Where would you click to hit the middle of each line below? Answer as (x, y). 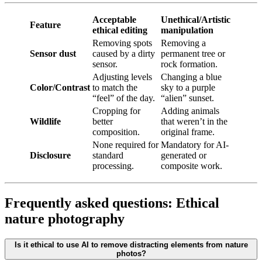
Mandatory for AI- (195, 145)
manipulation (187, 30)
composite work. (192, 166)
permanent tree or (193, 54)
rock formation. (189, 64)
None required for (125, 145)
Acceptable (114, 20)
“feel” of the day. (124, 98)
